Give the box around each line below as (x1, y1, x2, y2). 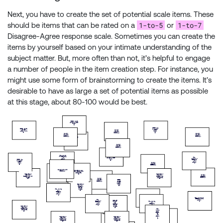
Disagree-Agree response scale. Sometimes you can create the (7, 32, 215, 40)
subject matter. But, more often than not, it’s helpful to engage (7, 54, 210, 62)
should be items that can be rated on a (7, 21, 137, 29)
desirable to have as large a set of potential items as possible (7, 87, 208, 95)
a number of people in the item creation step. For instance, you (7, 65, 213, 73)
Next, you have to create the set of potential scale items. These (7, 10, 214, 18)
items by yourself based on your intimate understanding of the (7, 43, 212, 51)
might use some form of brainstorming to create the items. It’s (7, 76, 212, 84)
